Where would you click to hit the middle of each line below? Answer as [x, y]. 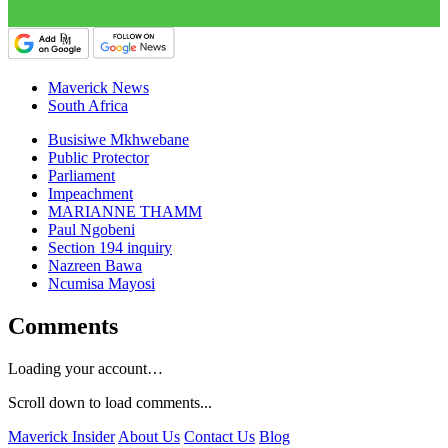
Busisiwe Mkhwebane [118, 140]
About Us [149, 436]
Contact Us [219, 436]
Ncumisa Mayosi [101, 284]
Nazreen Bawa [95, 266]
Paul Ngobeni [91, 230]
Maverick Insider [61, 436]
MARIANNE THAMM [125, 212]
